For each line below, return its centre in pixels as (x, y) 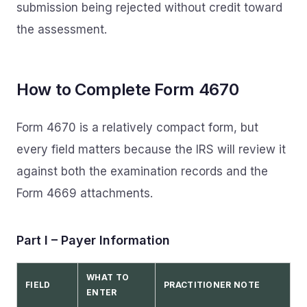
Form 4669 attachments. (85, 193)
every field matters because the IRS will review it (151, 149)
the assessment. (62, 29)
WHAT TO (108, 277)
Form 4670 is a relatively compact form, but (137, 127)
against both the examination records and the (142, 171)
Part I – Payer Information (93, 240)
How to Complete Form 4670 (128, 89)
